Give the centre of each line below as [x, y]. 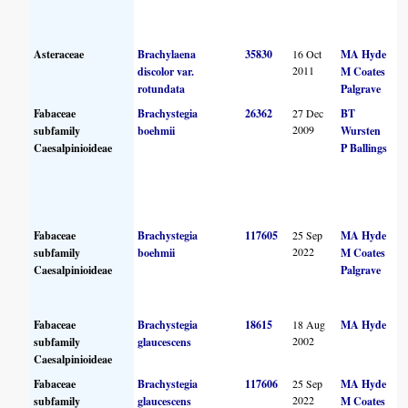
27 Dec [308, 112]
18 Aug [309, 324]
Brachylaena [167, 54]
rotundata [162, 88]
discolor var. [166, 71]
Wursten [361, 130]
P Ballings [364, 148]
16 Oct [307, 53]
